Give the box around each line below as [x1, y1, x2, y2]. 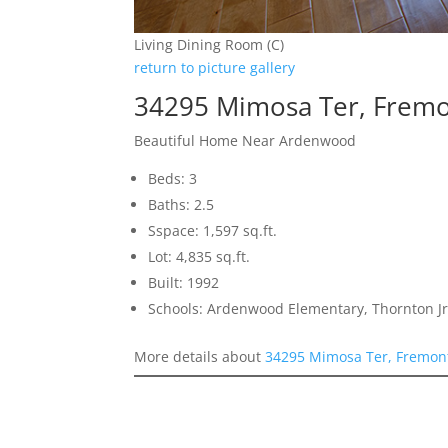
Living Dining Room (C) [134, 35, 285, 55]
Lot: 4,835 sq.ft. [148, 247, 251, 267]
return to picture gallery [134, 58, 296, 78]
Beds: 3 [148, 169, 198, 189]
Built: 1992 [148, 273, 220, 293]
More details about [134, 347, 266, 367]
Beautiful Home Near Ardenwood [134, 131, 357, 151]
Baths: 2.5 [148, 195, 215, 215]
